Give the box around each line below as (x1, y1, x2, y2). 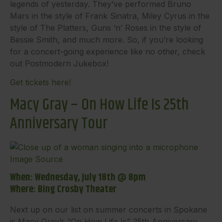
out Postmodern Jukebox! (10, 58, 109, 68)
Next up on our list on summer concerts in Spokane (10, 204, 207, 215)
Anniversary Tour (10, 111, 108, 136)
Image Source (10, 154, 63, 164)
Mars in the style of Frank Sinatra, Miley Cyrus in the (10, 10, 210, 21)
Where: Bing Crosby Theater (10, 181, 116, 197)
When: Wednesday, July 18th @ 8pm (10, 169, 146, 185)
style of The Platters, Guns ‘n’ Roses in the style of (10, 22, 201, 33)
